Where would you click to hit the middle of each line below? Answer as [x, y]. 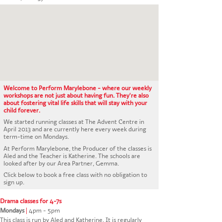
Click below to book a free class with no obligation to [76, 175]
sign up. [14, 182]
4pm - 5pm [44, 211]
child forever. [22, 111]
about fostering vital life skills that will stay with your [76, 103]
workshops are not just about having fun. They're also [76, 96]
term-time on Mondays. [36, 137]
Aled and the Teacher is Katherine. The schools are [72, 156]
